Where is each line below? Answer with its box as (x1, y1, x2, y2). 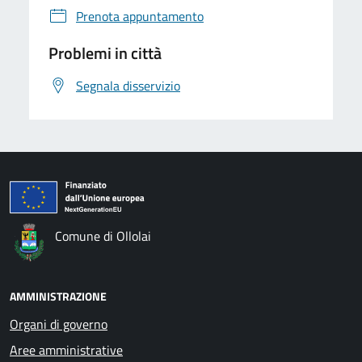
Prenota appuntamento (76, 6, 204, 27)
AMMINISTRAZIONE (10, 288, 107, 305)
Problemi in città (48, 40, 162, 66)
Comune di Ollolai (55, 226, 151, 246)
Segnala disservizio (76, 76, 180, 96)
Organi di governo (10, 314, 107, 335)
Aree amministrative (10, 340, 123, 360)
